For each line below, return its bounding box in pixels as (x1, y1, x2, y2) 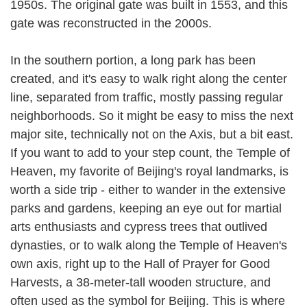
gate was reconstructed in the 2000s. (10, 16, 224, 30)
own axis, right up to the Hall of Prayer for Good (10, 256, 270, 271)
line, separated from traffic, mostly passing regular (10, 90, 283, 104)
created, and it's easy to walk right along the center (10, 71, 287, 86)
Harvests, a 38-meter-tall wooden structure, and (10, 275, 271, 289)
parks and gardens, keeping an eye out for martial (10, 201, 282, 215)
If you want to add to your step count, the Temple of (10, 145, 290, 160)
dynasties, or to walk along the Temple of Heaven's (10, 238, 287, 252)
